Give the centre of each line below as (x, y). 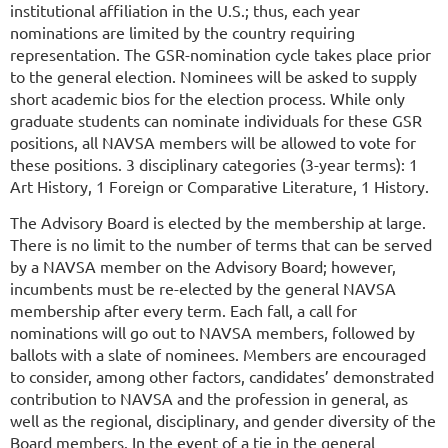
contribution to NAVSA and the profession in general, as (209, 397)
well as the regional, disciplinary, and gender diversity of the (223, 419)
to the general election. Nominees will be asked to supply (213, 75)
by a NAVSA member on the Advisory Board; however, (203, 265)
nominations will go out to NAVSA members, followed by (212, 331)
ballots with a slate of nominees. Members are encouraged (218, 353)
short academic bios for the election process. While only (207, 97)
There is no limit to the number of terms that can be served (221, 243)
